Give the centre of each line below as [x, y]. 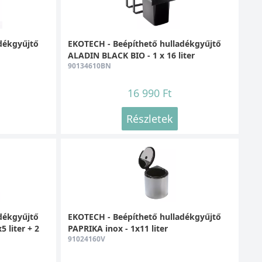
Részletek [149, 118]
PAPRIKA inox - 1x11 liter [118, 228]
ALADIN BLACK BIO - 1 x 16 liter [131, 55]
